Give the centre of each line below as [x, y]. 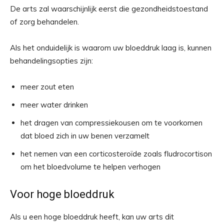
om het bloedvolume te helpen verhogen [90, 167]
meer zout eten [47, 87]
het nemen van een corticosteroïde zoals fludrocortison [116, 154]
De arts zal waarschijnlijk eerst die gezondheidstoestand [109, 9]
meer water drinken [54, 105]
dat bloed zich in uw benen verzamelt [85, 136]
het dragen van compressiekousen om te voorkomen [111, 123]
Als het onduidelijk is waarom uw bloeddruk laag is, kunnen [111, 48]
